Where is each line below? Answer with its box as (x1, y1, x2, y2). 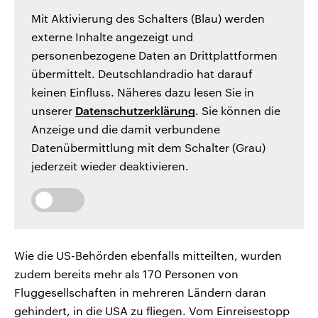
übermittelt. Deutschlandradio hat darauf (31, 66, 253, 80)
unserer (31, 103, 75, 117)
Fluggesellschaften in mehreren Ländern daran (14, 285, 266, 299)
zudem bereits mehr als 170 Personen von (14, 266, 238, 280)
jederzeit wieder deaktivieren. (31, 158, 189, 172)
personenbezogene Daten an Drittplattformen (31, 48, 278, 62)
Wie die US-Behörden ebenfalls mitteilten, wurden (14, 248, 282, 262)
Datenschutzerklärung (75, 103, 195, 117)
